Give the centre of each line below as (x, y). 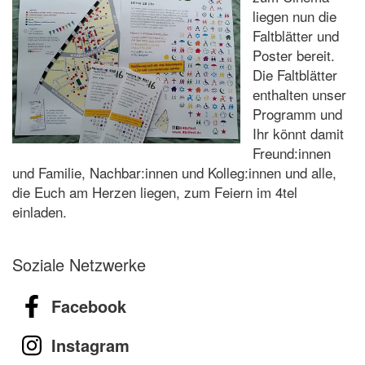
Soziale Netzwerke (79, 264)
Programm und (297, 113)
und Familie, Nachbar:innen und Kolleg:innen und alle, (174, 172)
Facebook (89, 306)
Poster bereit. (294, 55)
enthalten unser (299, 94)
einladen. (42, 211)
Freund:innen (292, 152)
